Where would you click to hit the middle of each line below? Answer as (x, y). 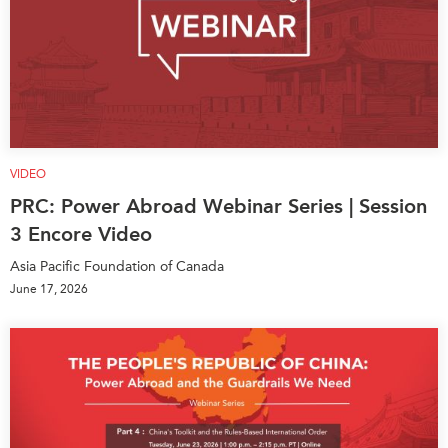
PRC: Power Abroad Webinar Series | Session (218, 205)
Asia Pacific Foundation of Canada (117, 266)
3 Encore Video (81, 233)
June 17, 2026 (49, 288)
